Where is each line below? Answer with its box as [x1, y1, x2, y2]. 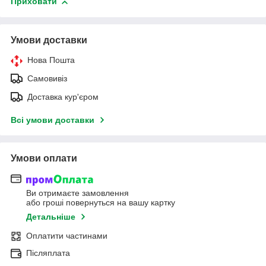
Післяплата [26, 248, 70, 258]
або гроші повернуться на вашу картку [26, 197, 175, 207]
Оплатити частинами [26, 230, 107, 240]
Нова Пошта [27, 55, 75, 65]
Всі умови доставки [11, 115, 94, 125]
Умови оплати [11, 153, 77, 164]
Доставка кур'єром [27, 92, 99, 102]
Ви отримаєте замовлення [26, 188, 129, 198]
